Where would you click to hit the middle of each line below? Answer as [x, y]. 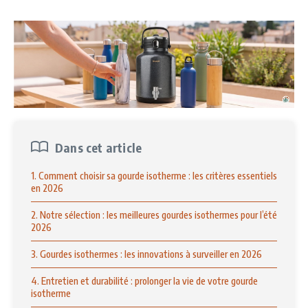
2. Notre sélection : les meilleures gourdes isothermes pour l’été [154, 214]
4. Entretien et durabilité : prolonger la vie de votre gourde [144, 280]
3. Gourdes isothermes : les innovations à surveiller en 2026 [146, 254]
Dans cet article [99, 147]
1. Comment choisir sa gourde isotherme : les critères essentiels [154, 175]
